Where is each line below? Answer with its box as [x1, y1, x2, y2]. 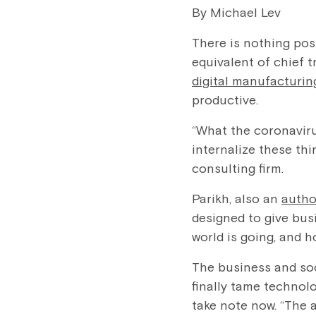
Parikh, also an [192, 191, 281, 208]
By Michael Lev [192, 5, 281, 22]
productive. [192, 92, 269, 109]
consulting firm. [192, 161, 284, 178]
